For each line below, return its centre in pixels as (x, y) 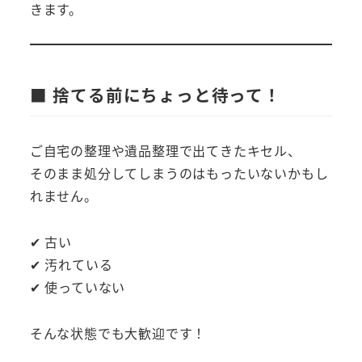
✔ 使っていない (78, 287)
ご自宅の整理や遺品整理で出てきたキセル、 (165, 151)
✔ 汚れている (71, 265)
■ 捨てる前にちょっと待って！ (155, 95)
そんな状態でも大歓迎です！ (118, 333)
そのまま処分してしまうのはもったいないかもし (179, 173)
